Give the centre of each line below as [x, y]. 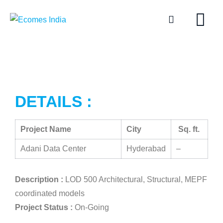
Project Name [46, 129]
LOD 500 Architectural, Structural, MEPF [135, 179]
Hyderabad [146, 149]
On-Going [91, 207]
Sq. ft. [190, 129]
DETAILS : [54, 102]
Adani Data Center [53, 149]
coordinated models [50, 193]
